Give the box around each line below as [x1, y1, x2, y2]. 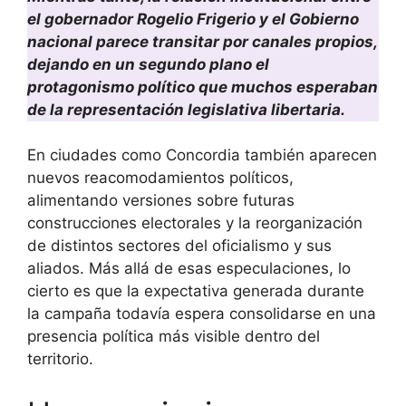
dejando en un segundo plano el [27, 54, 269, 73]
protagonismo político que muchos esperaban [27, 77, 378, 96]
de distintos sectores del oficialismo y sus [27, 237, 332, 256]
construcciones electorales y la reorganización [27, 214, 362, 233]
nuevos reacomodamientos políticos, [27, 169, 294, 188]
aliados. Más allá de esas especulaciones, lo [27, 259, 351, 278]
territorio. [27, 350, 93, 369]
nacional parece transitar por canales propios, [27, 32, 377, 51]
